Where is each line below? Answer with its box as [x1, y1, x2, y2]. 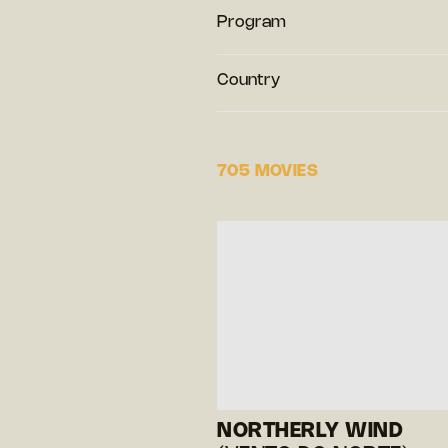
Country [217, 72, 280, 88]
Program [217, 14, 286, 30]
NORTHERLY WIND [217, 421, 403, 441]
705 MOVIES [217, 163, 318, 179]
